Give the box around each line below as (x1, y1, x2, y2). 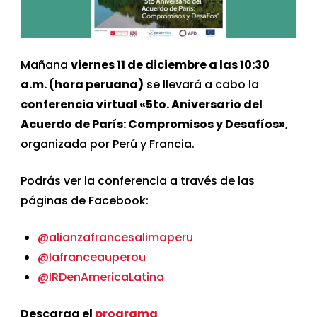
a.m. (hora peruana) (21, 76, 144, 93)
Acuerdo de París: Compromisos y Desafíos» (21, 115, 286, 132)
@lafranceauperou (38, 248, 146, 265)
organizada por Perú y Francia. (21, 135, 195, 152)
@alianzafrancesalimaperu (38, 229, 194, 246)
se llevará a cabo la (144, 76, 260, 93)
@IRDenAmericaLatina (38, 268, 165, 285)
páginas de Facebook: (21, 192, 149, 209)
